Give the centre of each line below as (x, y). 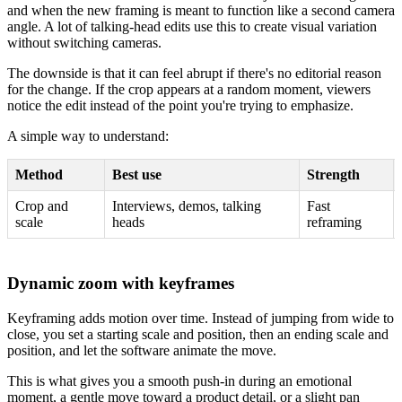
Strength (333, 175)
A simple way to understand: (88, 136)
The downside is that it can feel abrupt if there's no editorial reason (194, 74)
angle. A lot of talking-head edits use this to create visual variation (192, 27)
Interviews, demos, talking (187, 206)
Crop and (42, 206)
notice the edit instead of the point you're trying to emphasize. (180, 106)
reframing (334, 223)
